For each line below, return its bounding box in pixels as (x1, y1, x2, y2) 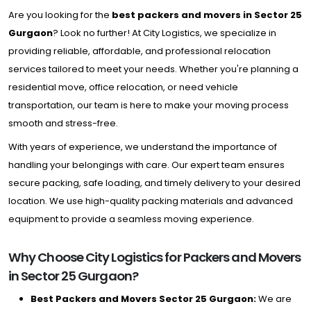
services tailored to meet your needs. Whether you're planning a (8, 62, 299, 76)
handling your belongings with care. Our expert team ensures (8, 158, 285, 171)
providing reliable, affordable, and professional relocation (8, 44, 271, 58)
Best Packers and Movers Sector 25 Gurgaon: (31, 292, 256, 305)
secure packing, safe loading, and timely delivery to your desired (8, 176, 301, 190)
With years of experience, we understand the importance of (8, 140, 277, 153)
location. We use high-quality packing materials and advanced (8, 194, 293, 208)
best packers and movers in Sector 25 (112, 8, 302, 22)
